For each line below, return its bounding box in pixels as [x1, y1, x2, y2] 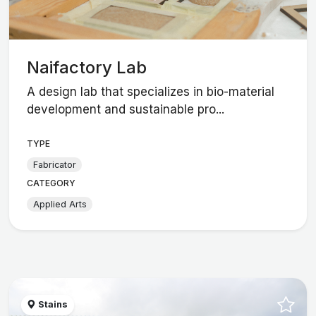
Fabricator [32, 159, 76, 170]
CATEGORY [27, 178, 76, 189]
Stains [36, 299, 68, 310]
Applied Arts [32, 198, 87, 209]
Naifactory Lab [27, 56, 147, 78]
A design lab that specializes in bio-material [27, 85, 275, 99]
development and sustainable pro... [27, 102, 225, 117]
